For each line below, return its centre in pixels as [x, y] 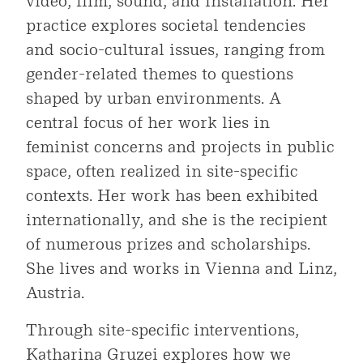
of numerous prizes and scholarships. [168, 244]
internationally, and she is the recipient [177, 220]
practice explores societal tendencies [166, 26]
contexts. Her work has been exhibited [172, 196]
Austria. [55, 293]
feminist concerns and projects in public [180, 147]
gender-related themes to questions [160, 74]
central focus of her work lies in [148, 123]
